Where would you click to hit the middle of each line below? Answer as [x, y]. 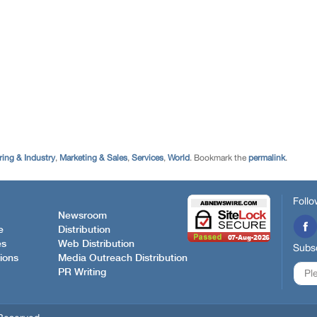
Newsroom [82, 215]
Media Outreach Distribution [123, 258]
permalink [267, 158]
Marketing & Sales [93, 158]
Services [148, 158]
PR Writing [82, 272]
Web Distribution [96, 244]
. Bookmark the [219, 158]
